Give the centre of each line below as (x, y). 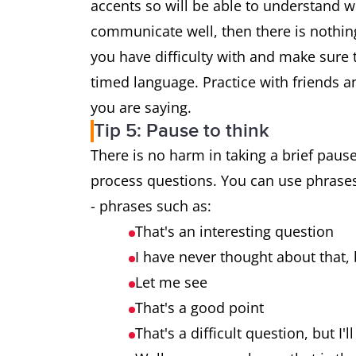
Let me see (171, 282)
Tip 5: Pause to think (182, 131)
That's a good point (199, 308)
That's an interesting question (234, 231)
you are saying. (141, 107)
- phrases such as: (151, 206)
